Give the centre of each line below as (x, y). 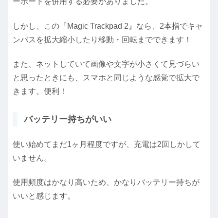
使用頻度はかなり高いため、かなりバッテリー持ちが (106, 182)
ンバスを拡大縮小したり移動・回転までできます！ (102, 39)
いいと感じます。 (44, 196)
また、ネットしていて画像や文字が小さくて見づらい (106, 64)
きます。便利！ (40, 91)
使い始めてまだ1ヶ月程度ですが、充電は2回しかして (107, 144)
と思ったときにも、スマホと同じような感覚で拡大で (106, 78)
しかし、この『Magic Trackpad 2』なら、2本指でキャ (108, 26)
